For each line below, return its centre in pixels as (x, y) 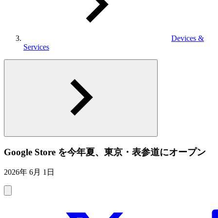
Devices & (188, 38)
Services (36, 47)
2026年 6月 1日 (29, 172)
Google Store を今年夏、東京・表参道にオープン (105, 152)
